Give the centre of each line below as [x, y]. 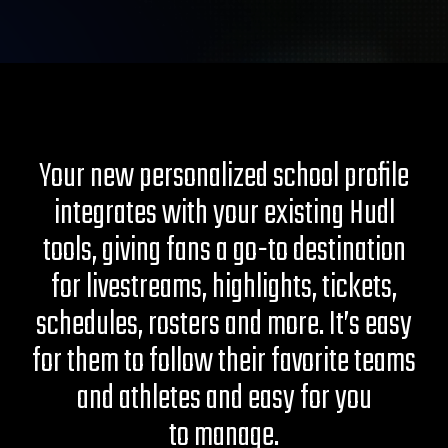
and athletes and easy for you [224, 398]
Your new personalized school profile [224, 176]
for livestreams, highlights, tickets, [224, 287]
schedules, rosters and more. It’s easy [224, 324]
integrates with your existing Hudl [224, 213]
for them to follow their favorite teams [224, 361]
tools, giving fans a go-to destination [224, 250]
